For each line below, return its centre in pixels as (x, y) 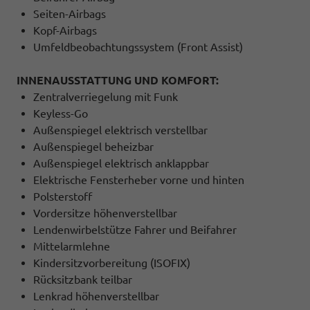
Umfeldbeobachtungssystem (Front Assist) (138, 47)
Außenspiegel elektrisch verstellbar (120, 130)
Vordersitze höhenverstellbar (105, 213)
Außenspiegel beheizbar (93, 146)
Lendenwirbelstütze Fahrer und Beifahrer (135, 229)
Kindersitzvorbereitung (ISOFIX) (112, 263)
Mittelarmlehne (72, 246)
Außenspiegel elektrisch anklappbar (121, 163)
